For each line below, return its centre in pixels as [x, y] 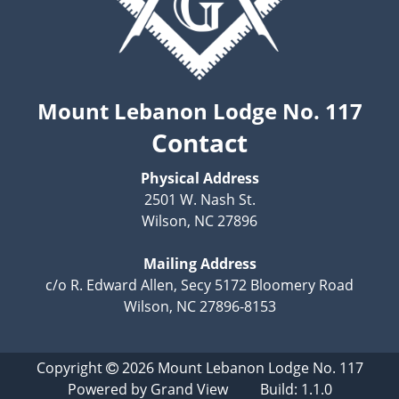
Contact [199, 142]
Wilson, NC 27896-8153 [199, 306]
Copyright [71, 367]
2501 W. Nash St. [199, 199]
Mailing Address [199, 263]
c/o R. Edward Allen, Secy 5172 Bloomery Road [199, 285]
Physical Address [199, 178]
